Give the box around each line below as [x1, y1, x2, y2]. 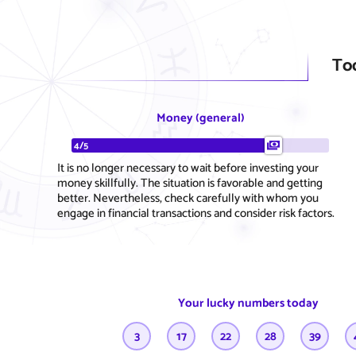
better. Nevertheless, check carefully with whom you [57, 188, 319, 208]
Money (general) [156, 107, 245, 128]
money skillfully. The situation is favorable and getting [57, 172, 323, 193]
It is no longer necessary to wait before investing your [57, 157, 319, 178]
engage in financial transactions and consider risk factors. [57, 203, 335, 223]
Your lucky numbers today [177, 293, 319, 313]
